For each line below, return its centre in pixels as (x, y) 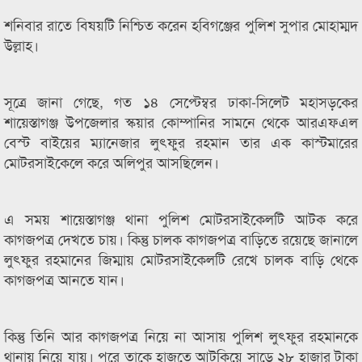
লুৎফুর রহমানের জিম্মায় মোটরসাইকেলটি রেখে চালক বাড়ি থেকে (181, 259)
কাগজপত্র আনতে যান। (64, 279)
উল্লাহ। (21, 44)
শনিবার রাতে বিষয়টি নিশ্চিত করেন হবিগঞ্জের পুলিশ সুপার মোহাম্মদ (181, 24)
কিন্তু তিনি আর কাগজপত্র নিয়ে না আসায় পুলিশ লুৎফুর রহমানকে (181, 335)
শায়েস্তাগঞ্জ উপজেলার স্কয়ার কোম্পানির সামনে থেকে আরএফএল (181, 121)
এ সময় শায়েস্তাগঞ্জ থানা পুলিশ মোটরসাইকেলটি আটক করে (181, 218)
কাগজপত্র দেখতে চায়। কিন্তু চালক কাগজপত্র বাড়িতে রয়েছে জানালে (181, 238)
